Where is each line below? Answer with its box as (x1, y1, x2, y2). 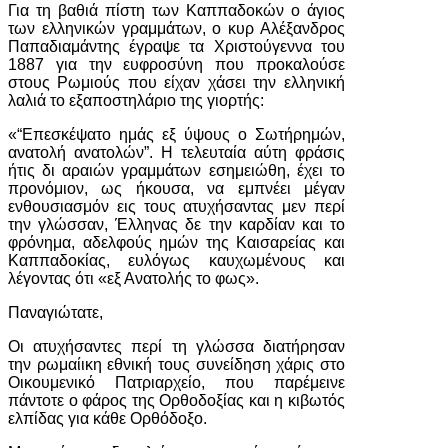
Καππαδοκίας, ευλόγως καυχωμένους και (8, 252, 345, 269)
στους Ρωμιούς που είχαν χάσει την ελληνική (8, 74, 345, 91)
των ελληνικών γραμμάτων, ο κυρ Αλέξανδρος (8, 20, 345, 37)
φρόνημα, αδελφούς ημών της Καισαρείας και (8, 234, 345, 251)
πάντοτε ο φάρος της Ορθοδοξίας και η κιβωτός (8, 392, 345, 409)
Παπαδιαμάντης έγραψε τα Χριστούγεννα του (8, 38, 345, 55)
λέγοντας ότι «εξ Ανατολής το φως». (8, 270, 259, 287)
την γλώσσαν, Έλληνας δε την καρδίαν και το (8, 216, 345, 233)
